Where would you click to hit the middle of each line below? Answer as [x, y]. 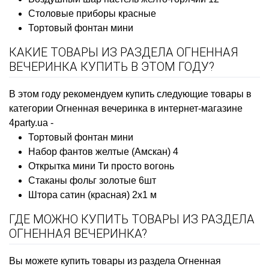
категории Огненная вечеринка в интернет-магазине [126, 108]
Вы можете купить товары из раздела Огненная [115, 261]
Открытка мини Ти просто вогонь [101, 166]
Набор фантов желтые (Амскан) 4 [103, 151]
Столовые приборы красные [92, 13]
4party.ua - [31, 122]
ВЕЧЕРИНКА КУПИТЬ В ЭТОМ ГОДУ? [112, 66]
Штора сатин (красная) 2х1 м [92, 195]
